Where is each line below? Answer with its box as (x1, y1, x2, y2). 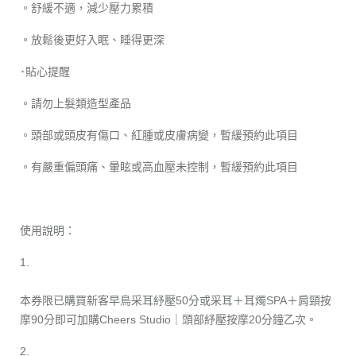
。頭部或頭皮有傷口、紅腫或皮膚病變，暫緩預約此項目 (20, 128, 298, 141)
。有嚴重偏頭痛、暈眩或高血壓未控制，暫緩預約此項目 (20, 160, 298, 173)
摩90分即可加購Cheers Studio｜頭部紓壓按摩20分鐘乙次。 (20, 312, 317, 326)
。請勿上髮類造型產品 (20, 96, 131, 110)
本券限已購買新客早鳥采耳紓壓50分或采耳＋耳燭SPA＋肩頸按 (20, 293, 331, 307)
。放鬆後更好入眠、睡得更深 (20, 33, 164, 46)
